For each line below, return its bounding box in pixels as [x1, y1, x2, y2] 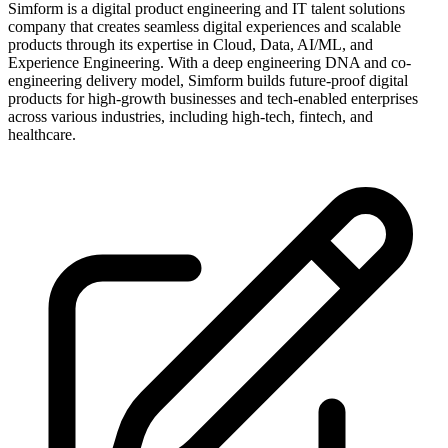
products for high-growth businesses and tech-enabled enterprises [8, 89, 418, 107]
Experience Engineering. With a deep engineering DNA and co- [8, 53, 411, 71]
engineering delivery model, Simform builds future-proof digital [8, 71, 408, 89]
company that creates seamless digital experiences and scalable [8, 17, 401, 35]
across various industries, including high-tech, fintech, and [8, 107, 373, 125]
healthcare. [8, 125, 76, 143]
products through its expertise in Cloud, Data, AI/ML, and [8, 35, 373, 53]
